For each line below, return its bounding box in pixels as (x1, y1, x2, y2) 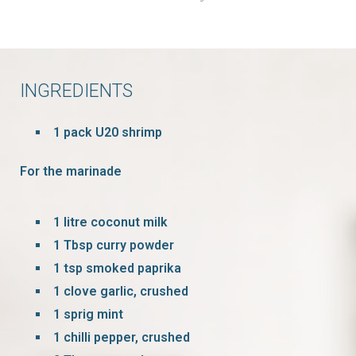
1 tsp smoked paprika (53, 260, 181, 276)
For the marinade (20, 163, 122, 179)
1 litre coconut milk (53, 214, 168, 230)
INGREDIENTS (20, 79, 133, 102)
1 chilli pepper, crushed (53, 329, 190, 345)
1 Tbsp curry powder (53, 237, 174, 253)
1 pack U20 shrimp (53, 124, 162, 140)
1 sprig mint (53, 306, 123, 322)
